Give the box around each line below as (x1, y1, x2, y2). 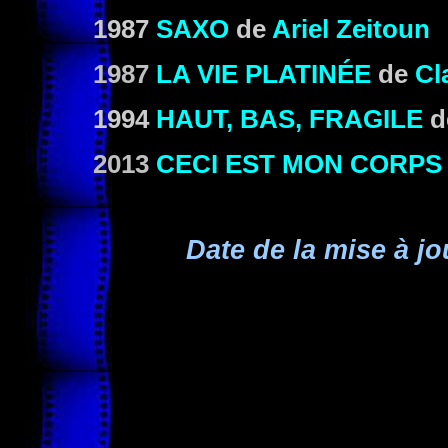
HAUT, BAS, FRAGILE (156, 105, 423, 133)
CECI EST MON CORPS (156, 150, 442, 178)
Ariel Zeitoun (272, 15, 430, 43)
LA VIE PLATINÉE (156, 60, 371, 88)
